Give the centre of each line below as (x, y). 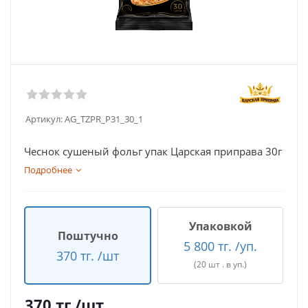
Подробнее (48, 170)
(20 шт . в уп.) (220, 264)
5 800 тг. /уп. (220, 246)
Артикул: (44, 119)
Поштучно (88, 235)
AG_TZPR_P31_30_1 (104, 119)
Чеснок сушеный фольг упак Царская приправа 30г (153, 151)
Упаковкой (220, 226)
